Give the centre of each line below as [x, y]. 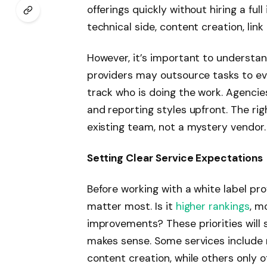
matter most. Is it [130, 206]
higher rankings [211, 206]
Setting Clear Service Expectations [175, 158]
